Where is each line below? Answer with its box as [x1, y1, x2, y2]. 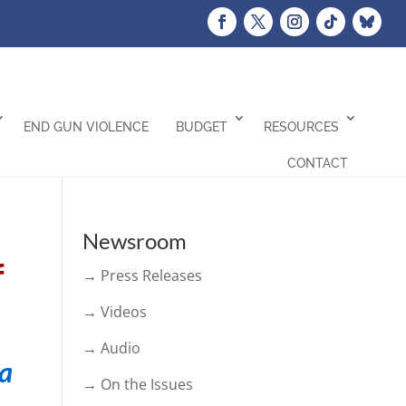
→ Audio [82, 338, 140, 358]
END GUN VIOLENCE [23, 120, 149, 134]
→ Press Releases [82, 266, 202, 285]
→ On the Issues [82, 374, 193, 394]
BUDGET [175, 120, 227, 134]
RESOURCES [263, 120, 339, 134]
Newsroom [82, 227, 187, 254]
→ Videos [82, 302, 147, 322]
